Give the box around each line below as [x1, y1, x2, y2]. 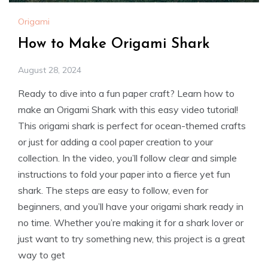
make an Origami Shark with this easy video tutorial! [18, 103, 238, 115]
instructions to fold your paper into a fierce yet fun [18, 167, 230, 180]
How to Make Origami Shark [18, 36, 210, 51]
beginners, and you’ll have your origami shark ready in [18, 200, 243, 212]
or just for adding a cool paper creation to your [18, 135, 213, 148]
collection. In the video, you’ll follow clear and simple [18, 151, 237, 164]
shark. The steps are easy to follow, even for [18, 184, 208, 196]
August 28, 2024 [18, 64, 81, 75]
